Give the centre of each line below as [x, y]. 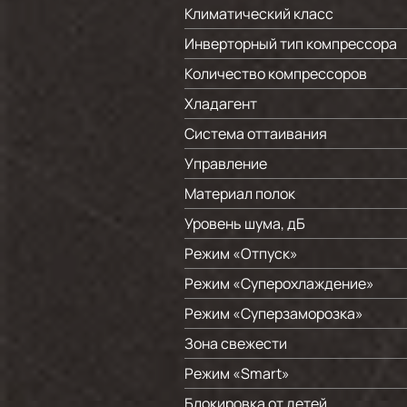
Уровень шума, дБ [245, 223]
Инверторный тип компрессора [291, 44]
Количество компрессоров [276, 74]
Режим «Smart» [237, 373]
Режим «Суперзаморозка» [274, 313]
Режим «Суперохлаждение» [279, 283]
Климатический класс [259, 14]
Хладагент [221, 104]
